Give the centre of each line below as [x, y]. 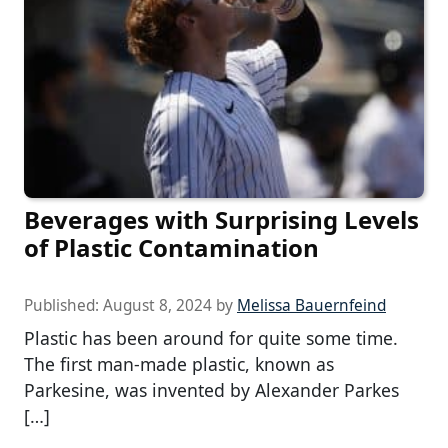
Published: [63, 306]
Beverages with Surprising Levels [221, 220]
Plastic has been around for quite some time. [211, 338]
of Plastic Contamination [171, 248]
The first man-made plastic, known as [179, 364]
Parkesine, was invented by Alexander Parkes [211, 390]
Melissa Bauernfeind [311, 306]
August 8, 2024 [157, 306]
